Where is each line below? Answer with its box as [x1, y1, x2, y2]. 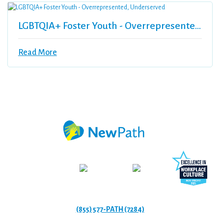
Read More [18, 48, 57, 57]
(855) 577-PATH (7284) [76, 205, 144, 213]
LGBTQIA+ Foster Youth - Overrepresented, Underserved [194, 20, 201, 31]
